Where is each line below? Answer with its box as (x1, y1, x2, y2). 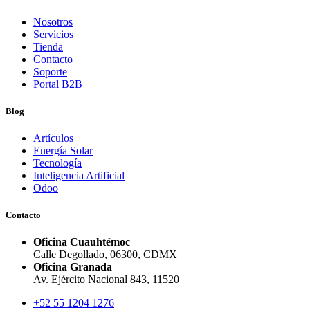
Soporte (33, 65, 67, 77)
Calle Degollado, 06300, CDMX (33, 248, 177, 261)
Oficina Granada (33, 261, 112, 273)
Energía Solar (33, 144, 93, 156)
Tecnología (33, 156, 82, 169)
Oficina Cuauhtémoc (33, 236, 130, 248)
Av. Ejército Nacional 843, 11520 (33, 273, 179, 286)
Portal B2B (33, 77, 82, 90)
